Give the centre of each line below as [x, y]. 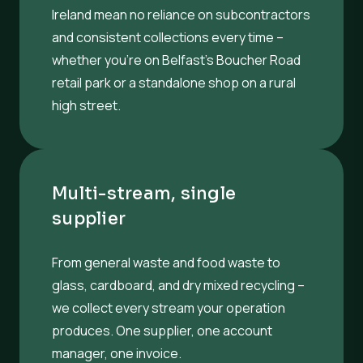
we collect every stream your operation [169, 307]
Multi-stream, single [144, 193]
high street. [86, 105]
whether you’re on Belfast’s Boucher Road [176, 60]
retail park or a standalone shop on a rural [174, 82]
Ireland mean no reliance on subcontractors [181, 14]
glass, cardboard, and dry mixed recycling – [178, 285]
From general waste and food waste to [166, 262]
